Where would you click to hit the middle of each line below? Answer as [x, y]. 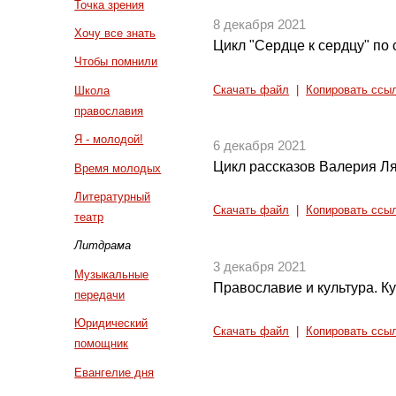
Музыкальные [112, 274]
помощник [102, 344]
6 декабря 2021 [260, 145]
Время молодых [118, 168]
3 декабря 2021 [260, 267]
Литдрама [103, 246]
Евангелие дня [114, 372]
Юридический [111, 324]
